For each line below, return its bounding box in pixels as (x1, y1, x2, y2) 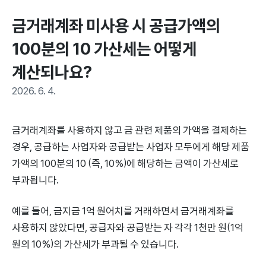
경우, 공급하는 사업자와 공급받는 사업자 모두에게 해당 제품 (12, 139, 249, 154)
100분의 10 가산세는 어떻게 (12, 36, 197, 61)
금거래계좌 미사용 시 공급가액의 (12, 13, 220, 38)
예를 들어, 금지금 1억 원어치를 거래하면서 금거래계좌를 (12, 203, 234, 218)
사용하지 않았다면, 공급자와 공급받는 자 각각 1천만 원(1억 (12, 220, 243, 235)
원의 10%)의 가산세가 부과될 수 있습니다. (12, 236, 179, 251)
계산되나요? (12, 59, 93, 84)
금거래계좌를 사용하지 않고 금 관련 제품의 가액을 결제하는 (12, 122, 247, 137)
